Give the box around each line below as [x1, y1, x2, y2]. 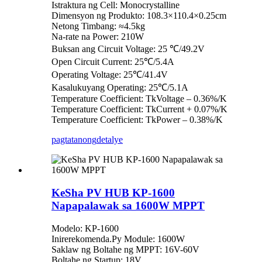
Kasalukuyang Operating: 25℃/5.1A [51, 82, 188, 93]
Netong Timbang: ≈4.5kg [51, 21, 145, 32]
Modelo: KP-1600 [51, 223, 119, 233]
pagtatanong [51, 135, 96, 145]
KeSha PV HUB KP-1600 [51, 186, 175, 199]
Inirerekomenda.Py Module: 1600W [51, 233, 185, 244]
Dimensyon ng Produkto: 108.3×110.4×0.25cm [51, 11, 226, 21]
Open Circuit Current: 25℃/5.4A [51, 57, 174, 67]
